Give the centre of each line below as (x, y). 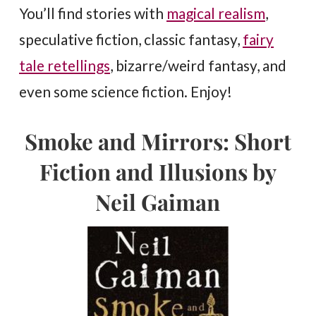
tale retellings (65, 66)
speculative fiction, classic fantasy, (131, 39)
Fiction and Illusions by (158, 172)
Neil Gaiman (158, 202)
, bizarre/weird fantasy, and (199, 66)
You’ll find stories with (93, 13)
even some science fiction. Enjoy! (126, 92)
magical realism (216, 13)
